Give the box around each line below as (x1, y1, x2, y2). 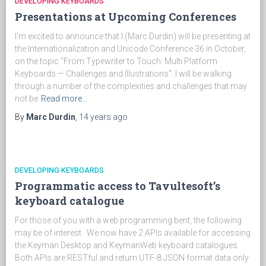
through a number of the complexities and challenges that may (15, 81, 247, 91)
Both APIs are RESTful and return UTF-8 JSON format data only (15, 253, 249, 262)
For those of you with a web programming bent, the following (15, 216, 242, 225)
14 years (79, 112, 111, 122)
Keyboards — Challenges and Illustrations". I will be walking (15, 69, 232, 78)
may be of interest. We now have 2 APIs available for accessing (15, 228, 251, 237)
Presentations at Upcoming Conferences (15, 9, 236, 24)
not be (15, 94, 38, 103)
